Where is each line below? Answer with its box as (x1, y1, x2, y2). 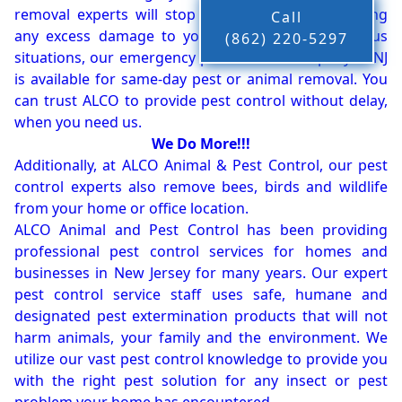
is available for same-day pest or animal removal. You (14, 69, 388, 90)
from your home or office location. (14, 198, 249, 219)
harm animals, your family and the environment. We (14, 328, 388, 348)
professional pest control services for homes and (14, 241, 388, 262)
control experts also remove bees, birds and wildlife (14, 177, 388, 197)
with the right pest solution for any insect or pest (14, 371, 388, 391)
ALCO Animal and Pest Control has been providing (14, 220, 388, 240)
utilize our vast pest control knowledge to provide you (14, 349, 388, 370)
